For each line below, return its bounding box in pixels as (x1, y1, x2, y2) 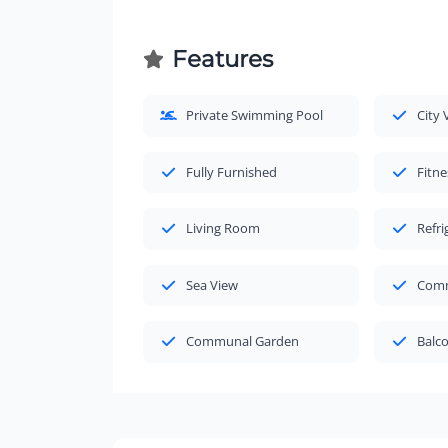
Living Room (185, 219, 260, 238)
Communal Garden (185, 332, 299, 351)
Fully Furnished (185, 162, 277, 181)
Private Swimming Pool (185, 106, 323, 125)
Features (171, 44, 273, 73)
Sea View (185, 275, 238, 294)
